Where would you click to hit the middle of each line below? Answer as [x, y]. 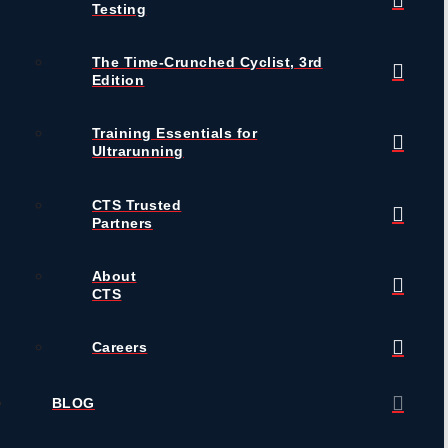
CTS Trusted [137, 204]
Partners [122, 222]
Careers [120, 346]
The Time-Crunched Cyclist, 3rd [207, 62]
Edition [118, 80]
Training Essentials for [175, 133]
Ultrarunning [138, 151]
